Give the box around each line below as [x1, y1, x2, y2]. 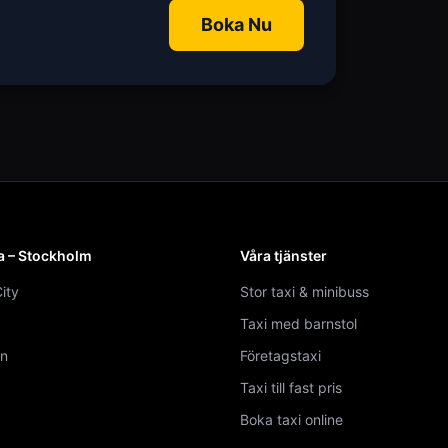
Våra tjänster [240, 247, 327, 264]
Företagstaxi [240, 347, 321, 364]
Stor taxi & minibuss [240, 283, 369, 300]
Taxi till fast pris [240, 379, 342, 396]
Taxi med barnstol [240, 315, 357, 332]
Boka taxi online [240, 411, 343, 428]
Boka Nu [201, 14, 272, 35]
